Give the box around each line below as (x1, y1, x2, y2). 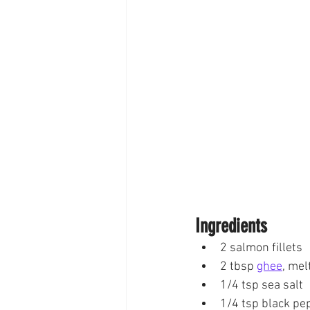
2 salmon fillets (220, 241, 302, 256)
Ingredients (195, 215, 267, 238)
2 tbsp (220, 259, 257, 275)
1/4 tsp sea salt (220, 278, 303, 293)
